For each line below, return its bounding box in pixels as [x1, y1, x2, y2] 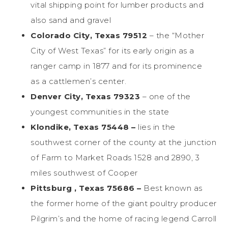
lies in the [138, 122, 176, 132]
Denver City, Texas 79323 [31, 91, 142, 101]
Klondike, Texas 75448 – [31, 122, 138, 132]
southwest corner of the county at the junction [31, 137, 216, 147]
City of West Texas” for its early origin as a [31, 45, 194, 55]
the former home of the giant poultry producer [31, 198, 217, 208]
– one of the [142, 91, 191, 101]
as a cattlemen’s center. [31, 76, 126, 86]
